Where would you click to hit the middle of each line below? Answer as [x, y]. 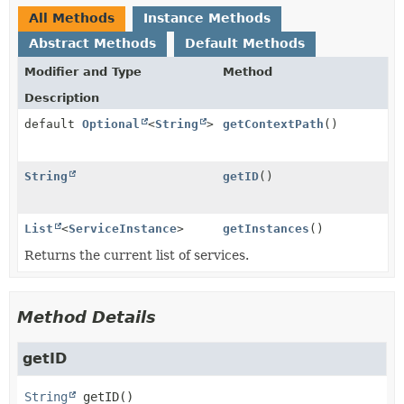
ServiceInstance [123, 228]
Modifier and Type [83, 71]
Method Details [87, 317]
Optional [111, 124]
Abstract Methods [92, 43]
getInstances [266, 228]
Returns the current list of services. [137, 255]
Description [62, 97]
